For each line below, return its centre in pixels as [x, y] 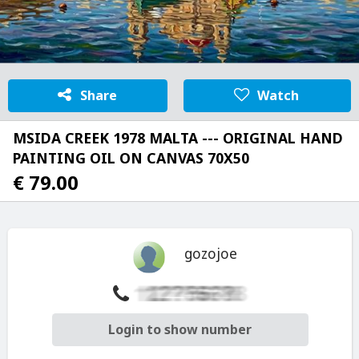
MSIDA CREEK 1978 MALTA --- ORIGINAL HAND [178, 138]
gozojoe [211, 254]
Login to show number [180, 330]
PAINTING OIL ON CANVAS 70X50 [131, 157]
